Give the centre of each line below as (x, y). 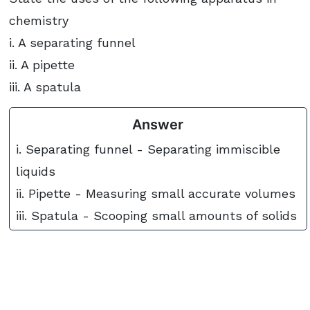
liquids (36, 172)
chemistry (39, 20)
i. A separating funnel (73, 42)
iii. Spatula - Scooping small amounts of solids (157, 216)
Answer (158, 125)
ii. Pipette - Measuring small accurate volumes (156, 194)
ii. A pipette (42, 64)
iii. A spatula (45, 86)
